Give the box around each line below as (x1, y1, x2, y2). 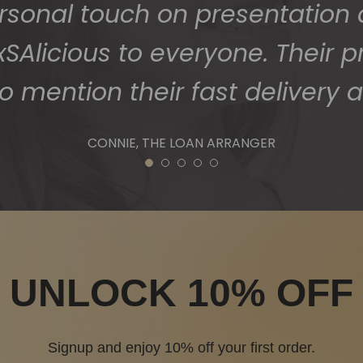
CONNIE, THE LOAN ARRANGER (88, 134, 275, 152)
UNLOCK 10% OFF (10, 271, 353, 314)
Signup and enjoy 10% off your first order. (48, 340, 315, 356)
